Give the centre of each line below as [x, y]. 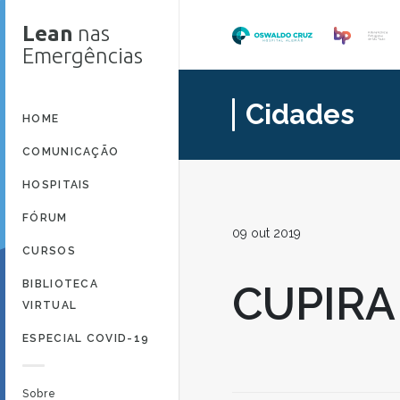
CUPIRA [314, 304]
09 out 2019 [267, 233]
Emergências [83, 56]
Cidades [300, 114]
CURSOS [49, 251]
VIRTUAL [50, 305]
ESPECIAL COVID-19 [86, 338]
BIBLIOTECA [61, 284]
